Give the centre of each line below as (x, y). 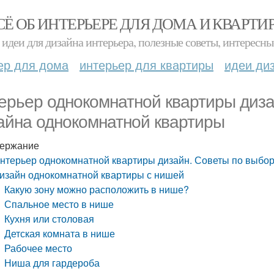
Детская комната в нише (60, 233)
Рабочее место (39, 248)
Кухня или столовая (50, 219)
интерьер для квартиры (146, 65)
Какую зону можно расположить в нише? (97, 189)
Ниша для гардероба (52, 263)
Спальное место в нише (59, 204)
